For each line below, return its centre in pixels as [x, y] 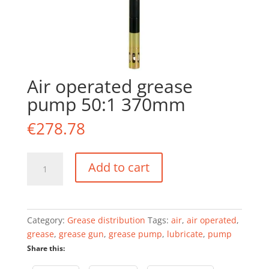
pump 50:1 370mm [106, 104]
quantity [43, 242]
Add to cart [119, 168]
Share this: [46, 249]
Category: [47, 220]
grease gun [81, 234]
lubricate [185, 234]
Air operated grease [110, 86]
